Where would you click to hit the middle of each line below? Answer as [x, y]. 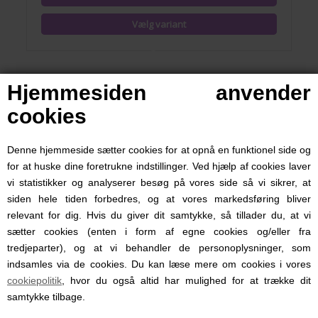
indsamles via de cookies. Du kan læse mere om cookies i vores [159, 264]
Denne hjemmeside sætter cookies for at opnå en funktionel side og [159, 150]
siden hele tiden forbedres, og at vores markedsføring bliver [159, 199]
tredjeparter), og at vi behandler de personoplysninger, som [159, 248]
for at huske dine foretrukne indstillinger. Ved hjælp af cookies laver [159, 166]
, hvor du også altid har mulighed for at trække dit [186, 280]
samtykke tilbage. [46, 297]
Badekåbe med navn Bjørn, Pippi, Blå [116, 267]
